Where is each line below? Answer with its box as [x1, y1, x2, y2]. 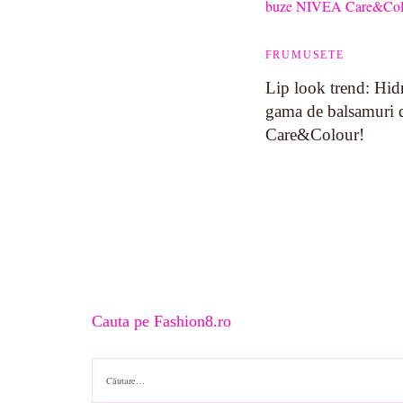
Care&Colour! [264, 125, 364, 144]
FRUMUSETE [264, 49, 345, 60]
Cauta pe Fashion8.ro [92, 312, 231, 330]
